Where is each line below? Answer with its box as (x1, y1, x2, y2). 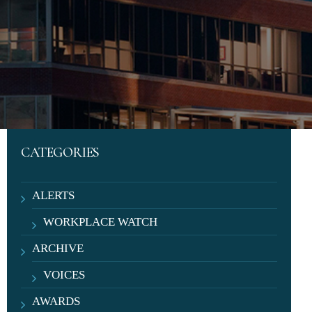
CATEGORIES (21, 144, 100, 161)
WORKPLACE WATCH (43, 215, 158, 228)
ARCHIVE (32, 242, 84, 255)
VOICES (43, 268, 86, 281)
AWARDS (32, 295, 81, 308)
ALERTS (32, 189, 75, 202)
